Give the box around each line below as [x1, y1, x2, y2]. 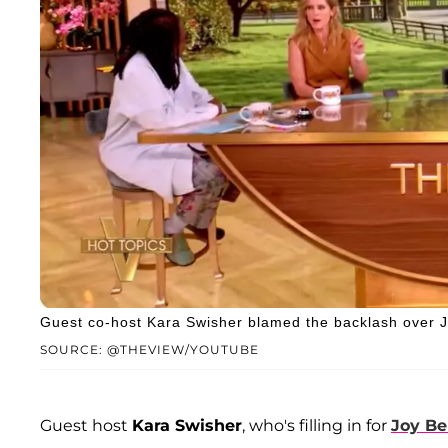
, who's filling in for [242, 415, 391, 435]
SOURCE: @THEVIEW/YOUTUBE [40, 341, 259, 357]
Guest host [40, 415, 132, 435]
